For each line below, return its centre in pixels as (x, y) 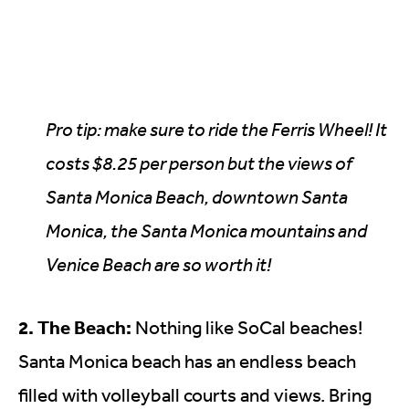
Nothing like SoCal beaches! (247, 327)
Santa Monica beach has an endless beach (187, 361)
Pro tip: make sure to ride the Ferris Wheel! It (216, 129)
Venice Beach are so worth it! (160, 264)
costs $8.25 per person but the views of (199, 163)
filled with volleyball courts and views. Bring (195, 394)
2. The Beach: (75, 326)
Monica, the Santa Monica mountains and (206, 230)
